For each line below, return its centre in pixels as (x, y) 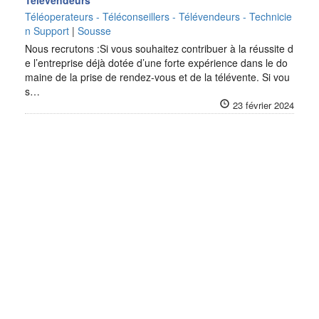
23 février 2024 (263, 105)
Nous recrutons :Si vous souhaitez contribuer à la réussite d (159, 48)
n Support (47, 31)
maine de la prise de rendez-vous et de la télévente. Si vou (157, 77)
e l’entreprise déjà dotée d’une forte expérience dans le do (156, 63)
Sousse (94, 31)
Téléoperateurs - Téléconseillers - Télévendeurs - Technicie (158, 16)
